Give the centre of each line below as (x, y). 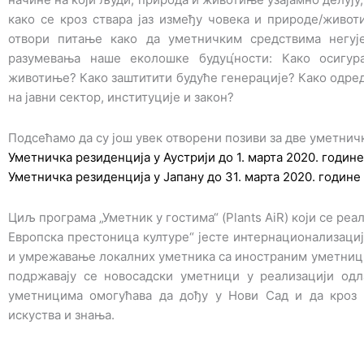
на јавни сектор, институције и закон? (121, 97)
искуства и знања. (61, 315)
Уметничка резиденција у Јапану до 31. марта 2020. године (184, 176)
